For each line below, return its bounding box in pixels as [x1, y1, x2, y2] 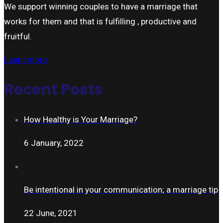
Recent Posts [4, 79, 103, 100]
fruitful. [4, 31, 32, 41]
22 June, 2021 [24, 208, 78, 218]
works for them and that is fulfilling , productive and [4, 16, 197, 26]
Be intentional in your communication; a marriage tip [24, 184, 218, 195]
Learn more [4, 54, 47, 65]
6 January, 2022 [24, 137, 84, 148]
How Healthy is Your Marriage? [24, 114, 137, 124]
